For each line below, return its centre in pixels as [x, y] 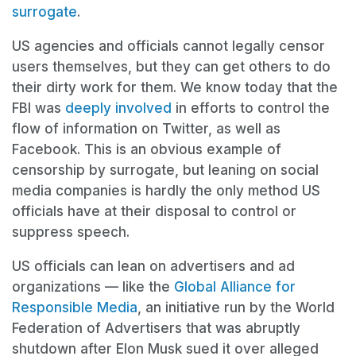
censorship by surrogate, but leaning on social [165, 170]
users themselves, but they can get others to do [171, 67]
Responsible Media [75, 308]
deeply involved [118, 108]
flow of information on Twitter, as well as [146, 129]
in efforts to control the [251, 108]
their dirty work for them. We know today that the [175, 88]
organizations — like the [93, 287]
